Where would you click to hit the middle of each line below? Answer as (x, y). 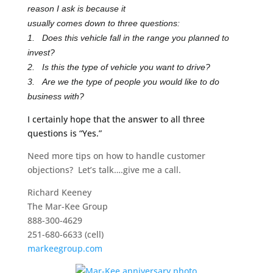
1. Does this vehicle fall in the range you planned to (128, 37)
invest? (41, 52)
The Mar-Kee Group (67, 206)
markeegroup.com (65, 248)
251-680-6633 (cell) (65, 234)
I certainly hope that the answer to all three (116, 119)
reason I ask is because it (76, 8)
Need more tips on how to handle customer (116, 155)
